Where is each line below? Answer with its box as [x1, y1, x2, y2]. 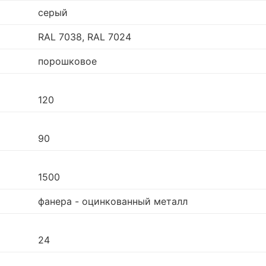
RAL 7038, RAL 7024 [38, 31, 131, 43]
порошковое [38, 55, 97, 68]
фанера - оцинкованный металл [38, 195, 188, 208]
